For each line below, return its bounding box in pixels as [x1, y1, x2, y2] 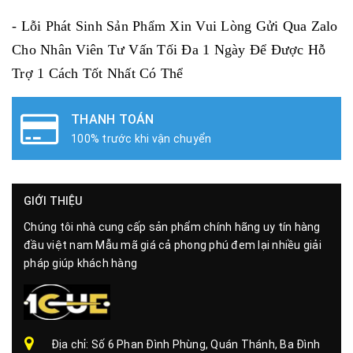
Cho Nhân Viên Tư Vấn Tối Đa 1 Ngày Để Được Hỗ [12, 41, 326, 58]
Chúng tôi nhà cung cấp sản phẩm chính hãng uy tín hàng [24, 220, 321, 233]
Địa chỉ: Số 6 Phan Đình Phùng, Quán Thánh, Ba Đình [50, 338, 321, 351]
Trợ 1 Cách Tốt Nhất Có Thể [12, 65, 184, 81]
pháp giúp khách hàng [24, 256, 137, 269]
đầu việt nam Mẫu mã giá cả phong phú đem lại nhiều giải [24, 238, 321, 251]
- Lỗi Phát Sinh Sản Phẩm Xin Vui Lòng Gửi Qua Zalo [12, 17, 338, 34]
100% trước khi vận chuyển [71, 132, 212, 145]
